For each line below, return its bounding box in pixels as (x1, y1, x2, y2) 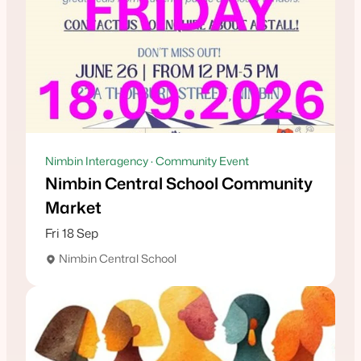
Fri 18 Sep (45, 224, 98, 243)
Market (45, 196, 102, 219)
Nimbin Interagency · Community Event (45, 153, 249, 169)
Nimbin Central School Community (45, 172, 313, 195)
